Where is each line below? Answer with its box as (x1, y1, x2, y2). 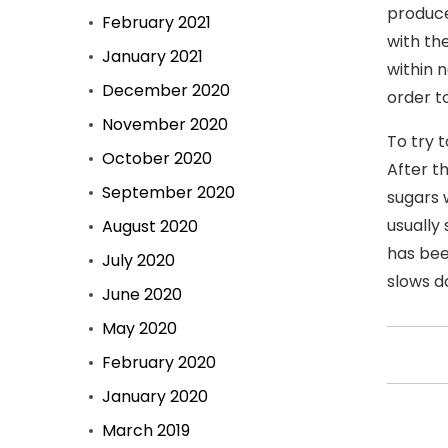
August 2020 (102, 215, 198, 238)
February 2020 (102, 351, 216, 374)
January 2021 (102, 45, 203, 68)
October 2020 (102, 147, 212, 170)
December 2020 (102, 79, 230, 102)
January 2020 (102, 385, 208, 408)
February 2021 (102, 11, 211, 34)
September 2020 (102, 181, 235, 204)
